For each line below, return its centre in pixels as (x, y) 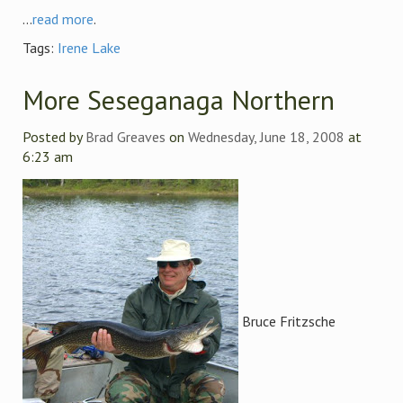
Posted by (54, 137)
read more (63, 19)
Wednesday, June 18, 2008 (266, 137)
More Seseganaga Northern (179, 99)
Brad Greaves (125, 137)
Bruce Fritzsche (287, 321)
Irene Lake (89, 48)
